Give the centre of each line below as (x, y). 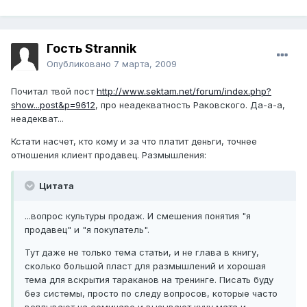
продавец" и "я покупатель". (87, 230)
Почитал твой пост (54, 91)
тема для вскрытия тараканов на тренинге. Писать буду (149, 280)
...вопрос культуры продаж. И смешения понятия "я (138, 216)
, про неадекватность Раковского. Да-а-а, (190, 105)
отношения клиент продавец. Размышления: (109, 155)
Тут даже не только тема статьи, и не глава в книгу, (142, 253)
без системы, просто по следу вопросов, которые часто (151, 294)
